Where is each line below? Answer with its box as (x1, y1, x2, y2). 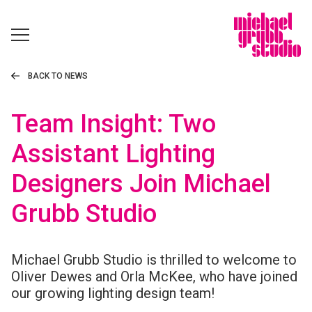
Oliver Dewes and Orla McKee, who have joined (11, 268, 297, 285)
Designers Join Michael (11, 169, 271, 198)
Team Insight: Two (11, 109, 216, 139)
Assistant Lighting (11, 139, 215, 169)
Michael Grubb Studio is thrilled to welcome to (11, 251, 297, 268)
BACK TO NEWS (28, 71, 88, 81)
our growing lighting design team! (11, 285, 214, 302)
